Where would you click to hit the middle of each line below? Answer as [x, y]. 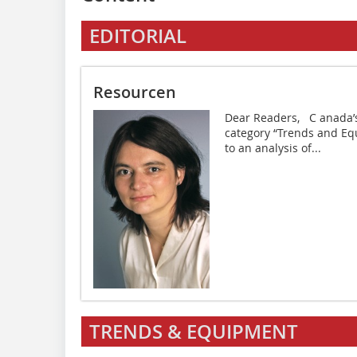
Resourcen [135, 92]
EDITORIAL [138, 36]
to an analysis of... [273, 148]
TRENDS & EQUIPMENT [194, 332]
